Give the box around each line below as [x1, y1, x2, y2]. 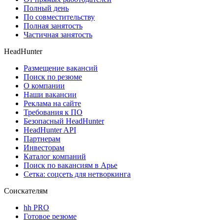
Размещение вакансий [24, 63, 98, 72]
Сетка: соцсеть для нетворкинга [24, 169, 131, 178]
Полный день [24, 3, 69, 12]
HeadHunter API [24, 125, 76, 134]
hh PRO [24, 203, 49, 212]
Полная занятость [24, 21, 82, 30]
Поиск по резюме [24, 72, 82, 81]
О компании [24, 81, 65, 90]
